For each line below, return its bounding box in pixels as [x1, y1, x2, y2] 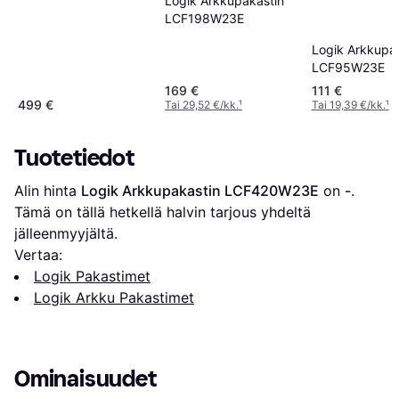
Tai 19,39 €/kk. [311, 98, 386, 112]
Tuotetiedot [14, 144, 134, 173]
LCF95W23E [311, 60, 385, 76]
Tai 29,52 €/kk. [164, 98, 239, 112]
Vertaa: [14, 246, 62, 265]
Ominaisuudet [14, 365, 157, 394]
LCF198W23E [164, 11, 244, 27]
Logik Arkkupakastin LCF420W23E [81, 182, 319, 200]
